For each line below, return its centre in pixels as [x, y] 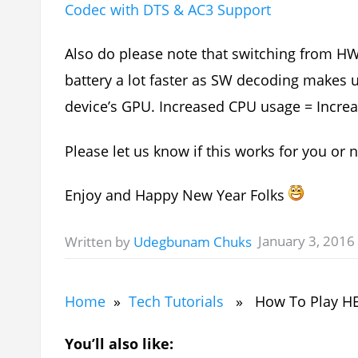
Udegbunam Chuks [193, 241]
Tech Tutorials [177, 301]
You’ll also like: [119, 343]
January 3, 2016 [307, 241]
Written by [99, 241]
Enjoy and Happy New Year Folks [177, 195]
